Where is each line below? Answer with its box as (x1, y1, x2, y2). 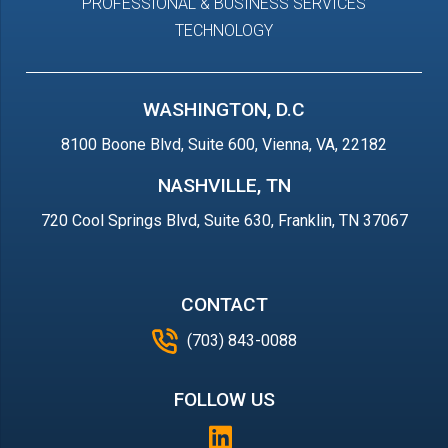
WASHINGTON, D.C (143, 98, 305, 121)
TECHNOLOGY (175, 20, 273, 40)
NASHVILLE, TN (157, 173, 291, 197)
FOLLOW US (173, 388, 275, 412)
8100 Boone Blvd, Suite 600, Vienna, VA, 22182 (61, 135, 387, 155)
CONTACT (180, 293, 268, 316)
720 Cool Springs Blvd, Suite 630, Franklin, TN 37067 (40, 210, 408, 230)
